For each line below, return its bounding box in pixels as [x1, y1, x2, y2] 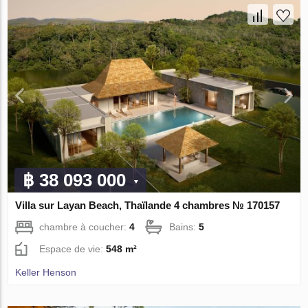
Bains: [169, 221, 199, 233]
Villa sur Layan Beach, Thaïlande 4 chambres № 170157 [15, 199, 280, 212]
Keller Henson [15, 267, 77, 278]
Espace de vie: [39, 243, 107, 255]
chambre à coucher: [39, 221, 130, 233]
